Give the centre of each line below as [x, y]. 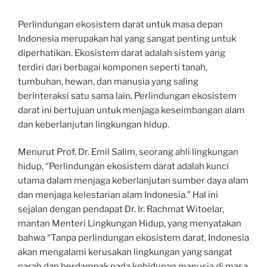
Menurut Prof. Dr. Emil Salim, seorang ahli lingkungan [128, 152]
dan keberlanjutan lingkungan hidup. [94, 124]
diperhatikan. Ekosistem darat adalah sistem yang [122, 53]
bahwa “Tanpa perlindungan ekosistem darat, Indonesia [133, 238]
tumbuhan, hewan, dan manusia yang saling [108, 81]
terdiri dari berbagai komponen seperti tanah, [113, 67]
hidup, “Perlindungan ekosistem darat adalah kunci [123, 167]
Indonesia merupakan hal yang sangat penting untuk [127, 38]
